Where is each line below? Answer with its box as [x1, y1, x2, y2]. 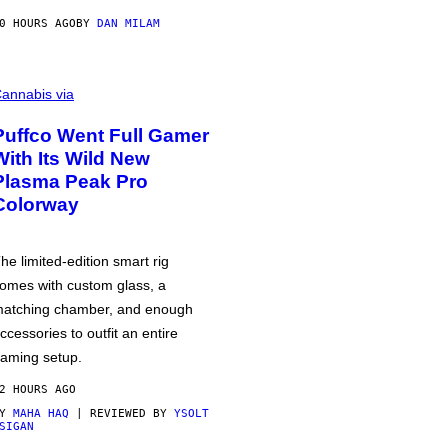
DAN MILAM [97, 17, 160, 30]
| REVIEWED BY [69, 407, 174, 420]
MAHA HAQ [13, 407, 69, 420]
